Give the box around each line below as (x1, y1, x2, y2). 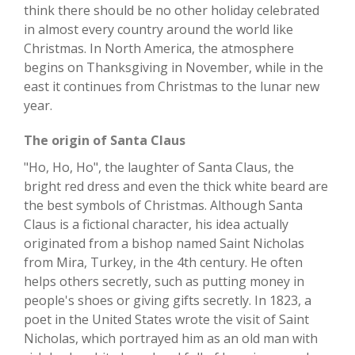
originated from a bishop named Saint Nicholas (24, 235, 304, 252)
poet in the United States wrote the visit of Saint (24, 311, 309, 328)
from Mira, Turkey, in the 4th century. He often (24, 254, 303, 271)
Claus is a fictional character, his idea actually (24, 216, 288, 233)
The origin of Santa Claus (24, 132, 185, 149)
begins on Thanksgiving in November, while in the (24, 59, 323, 76)
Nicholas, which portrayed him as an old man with (24, 330, 318, 347)
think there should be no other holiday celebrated (24, 2, 319, 19)
